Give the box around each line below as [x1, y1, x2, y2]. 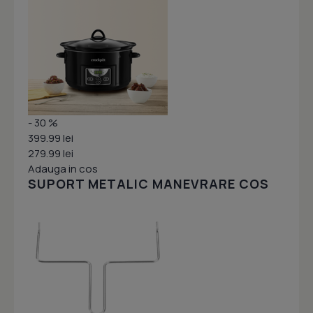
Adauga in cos [28, 161, 98, 177]
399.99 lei [28, 131, 73, 146]
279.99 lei [28, 146, 73, 161]
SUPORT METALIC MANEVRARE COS [28, 175, 269, 193]
